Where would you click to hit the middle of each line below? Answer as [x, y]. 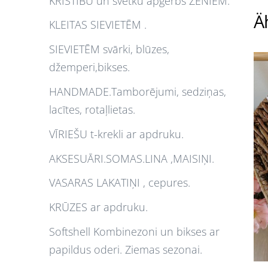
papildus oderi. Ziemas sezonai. [126, 249]
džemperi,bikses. [89, 67]
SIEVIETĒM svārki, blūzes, [109, 49]
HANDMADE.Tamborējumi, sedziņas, [138, 91]
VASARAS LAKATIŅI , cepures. [120, 183]
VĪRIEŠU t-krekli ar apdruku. [116, 134]
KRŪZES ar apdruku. [98, 207]
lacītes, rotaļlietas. [92, 109]
